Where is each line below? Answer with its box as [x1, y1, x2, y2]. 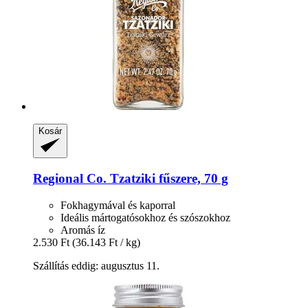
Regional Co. [33, 170, 107, 186]
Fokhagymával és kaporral [60, 199, 175, 211]
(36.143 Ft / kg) [72, 236, 140, 248]
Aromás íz [60, 223, 105, 236]
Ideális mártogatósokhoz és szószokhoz [60, 211, 230, 223]
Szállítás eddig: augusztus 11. [33, 259, 159, 272]
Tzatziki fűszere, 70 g [107, 170, 228, 186]
